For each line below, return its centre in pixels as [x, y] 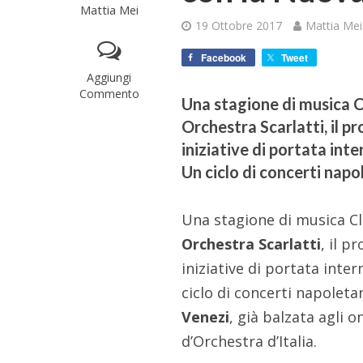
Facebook [224, 57]
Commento [109, 93]
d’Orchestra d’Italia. [250, 341]
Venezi [206, 316]
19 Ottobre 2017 [239, 25]
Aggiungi [109, 77]
